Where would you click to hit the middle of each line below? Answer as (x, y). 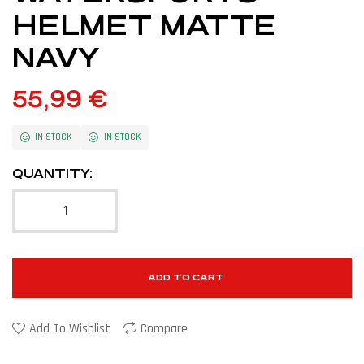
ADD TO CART (186, 277)
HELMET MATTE (144, 26)
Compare (164, 328)
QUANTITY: (52, 173)
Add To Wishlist (70, 328)
